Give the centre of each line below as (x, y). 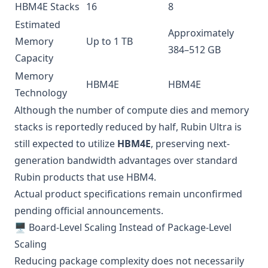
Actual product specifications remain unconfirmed (128, 194)
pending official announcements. (89, 211)
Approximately (201, 33)
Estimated (38, 25)
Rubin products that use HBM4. (85, 177)
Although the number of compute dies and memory (132, 110)
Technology (41, 93)
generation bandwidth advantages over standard (126, 160)
